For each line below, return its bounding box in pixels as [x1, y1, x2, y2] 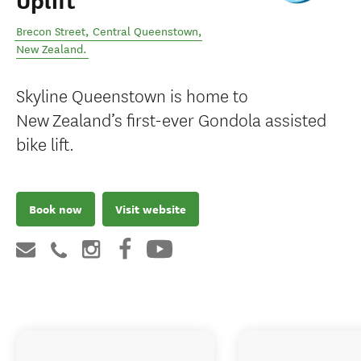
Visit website [115, 201, 186, 218]
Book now [29, 201, 82, 218]
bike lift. [16, 131, 74, 156]
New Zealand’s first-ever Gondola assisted [16, 106, 326, 131]
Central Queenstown [93, 25, 198, 39]
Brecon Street [16, 25, 85, 39]
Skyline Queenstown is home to [16, 82, 248, 107]
